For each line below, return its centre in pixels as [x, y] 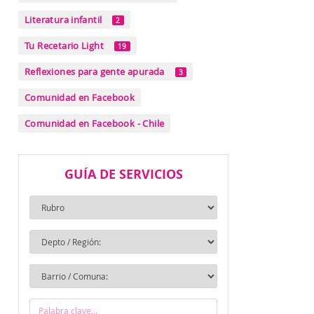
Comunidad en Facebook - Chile [95, 123]
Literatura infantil [63, 20]
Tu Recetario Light [64, 46]
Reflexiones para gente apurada [95, 71]
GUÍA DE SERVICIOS [123, 174]
